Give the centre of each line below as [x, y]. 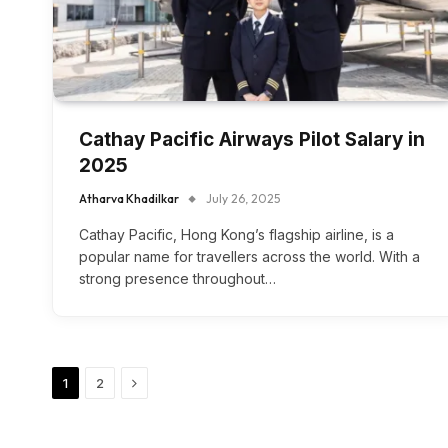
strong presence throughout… [177, 279]
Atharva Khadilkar [129, 199]
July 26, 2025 [243, 199]
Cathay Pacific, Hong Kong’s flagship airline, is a [236, 235]
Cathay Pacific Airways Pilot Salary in [252, 140]
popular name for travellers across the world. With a [249, 257]
